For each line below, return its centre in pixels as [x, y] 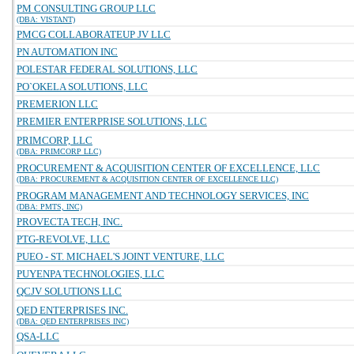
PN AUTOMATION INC [67, 52]
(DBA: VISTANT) [46, 19]
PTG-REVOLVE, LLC [63, 239]
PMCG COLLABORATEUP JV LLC [94, 34]
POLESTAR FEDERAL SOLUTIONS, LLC [107, 69]
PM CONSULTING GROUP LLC [86, 8]
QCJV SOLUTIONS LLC [69, 291]
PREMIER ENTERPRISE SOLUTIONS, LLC [112, 121]
